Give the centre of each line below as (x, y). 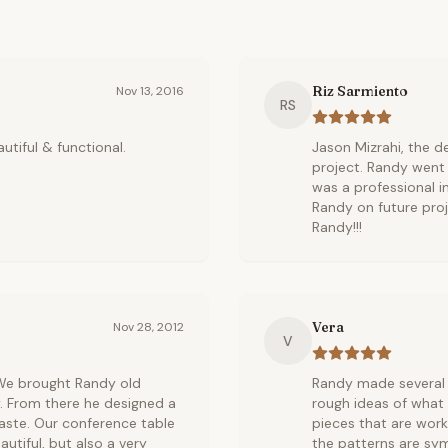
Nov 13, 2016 (150, 91)
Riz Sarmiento (360, 91)
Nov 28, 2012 (148, 327)
